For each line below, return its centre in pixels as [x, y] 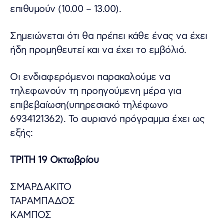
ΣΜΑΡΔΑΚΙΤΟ [40, 187]
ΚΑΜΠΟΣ [30, 215]
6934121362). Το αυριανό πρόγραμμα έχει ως [107, 119]
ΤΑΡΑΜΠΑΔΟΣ [42, 201]
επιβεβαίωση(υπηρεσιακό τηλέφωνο [89, 105]
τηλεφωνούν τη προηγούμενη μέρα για [95, 91]
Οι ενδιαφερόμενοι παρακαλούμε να [90, 77]
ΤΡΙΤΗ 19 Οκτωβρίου [54, 160]
